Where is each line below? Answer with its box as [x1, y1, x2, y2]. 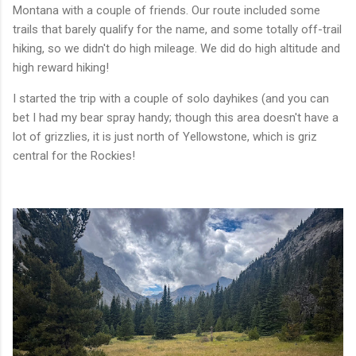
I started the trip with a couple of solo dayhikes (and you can [13, 91, 329, 106]
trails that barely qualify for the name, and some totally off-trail [13, 21, 342, 37]
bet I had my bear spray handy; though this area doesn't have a [13, 110, 339, 125]
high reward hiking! [13, 60, 109, 75]
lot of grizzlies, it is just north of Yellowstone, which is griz [13, 129, 317, 144]
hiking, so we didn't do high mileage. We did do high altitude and [13, 41, 340, 56]
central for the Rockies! [13, 148, 135, 163]
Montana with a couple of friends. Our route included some [13, 2, 320, 17]
